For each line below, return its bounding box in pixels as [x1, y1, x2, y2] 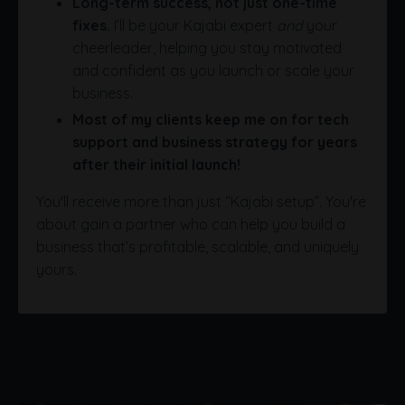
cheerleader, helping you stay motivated [72, 39, 342, 58]
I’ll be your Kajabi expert [114, 16, 277, 35]
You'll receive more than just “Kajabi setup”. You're [36, 192, 366, 211]
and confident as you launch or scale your [72, 61, 354, 80]
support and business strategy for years [72, 132, 357, 151]
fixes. [72, 16, 110, 35]
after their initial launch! [72, 155, 240, 174]
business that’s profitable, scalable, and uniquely [36, 237, 359, 256]
